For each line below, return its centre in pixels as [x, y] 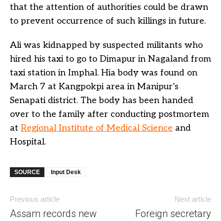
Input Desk [66, 172]
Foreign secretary [173, 213]
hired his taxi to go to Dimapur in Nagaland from [110, 59]
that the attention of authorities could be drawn [109, 7]
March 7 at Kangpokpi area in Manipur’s [94, 86]
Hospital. [28, 142]
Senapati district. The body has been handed [102, 100]
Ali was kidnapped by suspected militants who [106, 45]
